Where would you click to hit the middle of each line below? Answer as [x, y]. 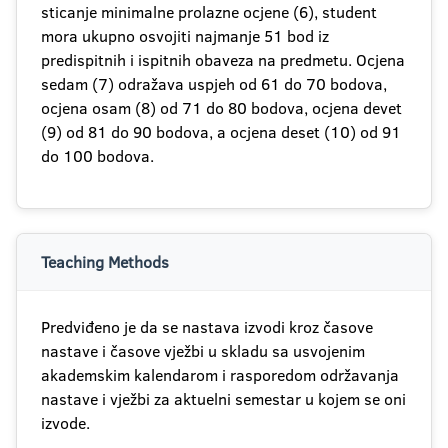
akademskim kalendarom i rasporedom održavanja [220, 375]
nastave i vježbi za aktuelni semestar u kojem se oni [223, 399]
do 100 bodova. [97, 156]
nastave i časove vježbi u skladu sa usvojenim [203, 351]
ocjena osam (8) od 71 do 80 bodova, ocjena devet [221, 108]
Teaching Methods [105, 262]
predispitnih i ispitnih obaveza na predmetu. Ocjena [223, 60]
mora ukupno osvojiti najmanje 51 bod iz [185, 36]
